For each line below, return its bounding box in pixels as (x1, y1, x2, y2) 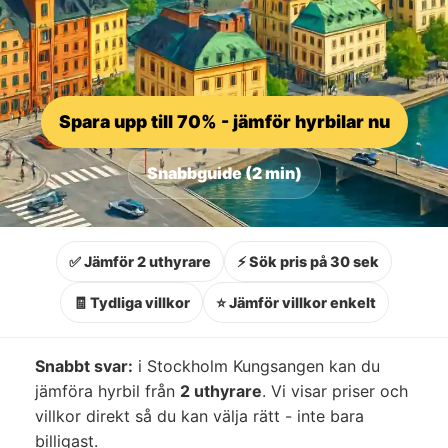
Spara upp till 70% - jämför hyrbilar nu (58, 110, 390, 132)
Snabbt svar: (35, 355, 133, 376)
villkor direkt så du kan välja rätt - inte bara (35, 405, 364, 426)
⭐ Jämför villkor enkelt (215, 293, 376, 311)
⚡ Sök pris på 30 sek (237, 252, 379, 270)
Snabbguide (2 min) (146, 162, 302, 183)
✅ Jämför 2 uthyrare (69, 252, 211, 270)
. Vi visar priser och (262, 380, 408, 401)
